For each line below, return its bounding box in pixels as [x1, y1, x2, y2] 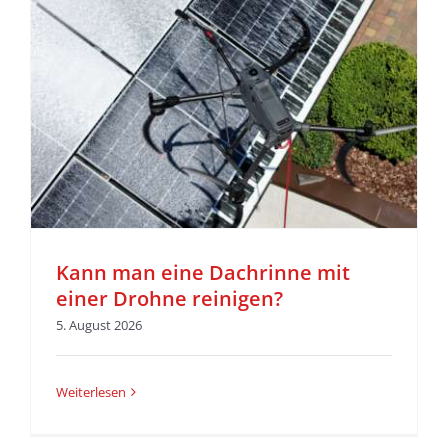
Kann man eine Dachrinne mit [55, 258, 350, 287]
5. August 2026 [55, 316, 142, 335]
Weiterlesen [55, 383, 126, 402]
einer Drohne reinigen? [55, 284, 283, 313]
